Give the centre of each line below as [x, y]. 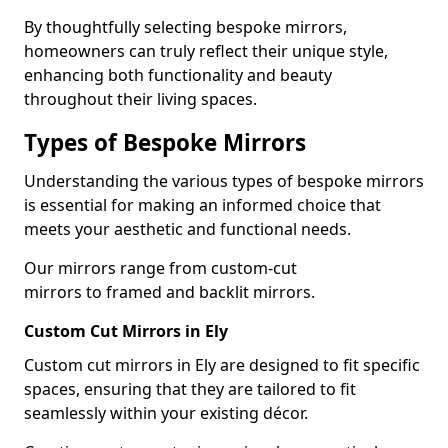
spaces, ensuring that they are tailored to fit [190, 389]
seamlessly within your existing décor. [166, 413]
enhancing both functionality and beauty [178, 75]
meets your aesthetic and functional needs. [187, 229]
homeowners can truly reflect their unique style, [206, 51]
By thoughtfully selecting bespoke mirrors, [185, 27]
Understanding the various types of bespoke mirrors [224, 181]
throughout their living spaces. [140, 99]
